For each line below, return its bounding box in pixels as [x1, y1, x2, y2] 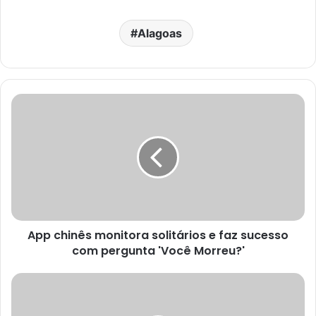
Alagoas [138, 25, 182, 40]
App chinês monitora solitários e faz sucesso [28, 226, 288, 243]
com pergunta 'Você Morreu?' [71, 242, 245, 259]
